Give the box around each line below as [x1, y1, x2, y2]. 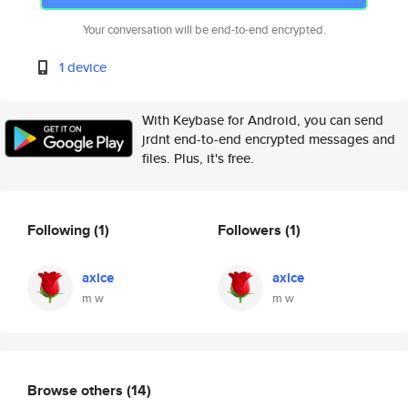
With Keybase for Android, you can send [142, 110, 383, 129]
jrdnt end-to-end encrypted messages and [142, 129, 395, 148]
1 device [59, 57, 107, 76]
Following [27, 219, 94, 240]
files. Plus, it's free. [142, 148, 254, 168]
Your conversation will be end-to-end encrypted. [82, 21, 326, 38]
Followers [218, 219, 285, 240]
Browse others [27, 379, 127, 401]
